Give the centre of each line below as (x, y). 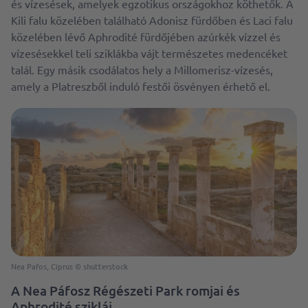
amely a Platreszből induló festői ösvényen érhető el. (141, 86)
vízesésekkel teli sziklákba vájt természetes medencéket (149, 53)
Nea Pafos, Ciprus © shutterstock (69, 267)
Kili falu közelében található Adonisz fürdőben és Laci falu (152, 20)
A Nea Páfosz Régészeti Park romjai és (125, 291)
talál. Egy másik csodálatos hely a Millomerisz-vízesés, (142, 69)
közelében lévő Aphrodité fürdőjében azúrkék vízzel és (146, 36)
